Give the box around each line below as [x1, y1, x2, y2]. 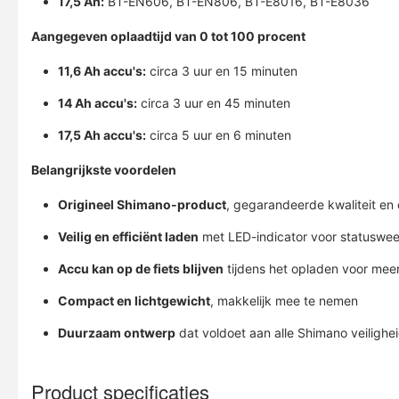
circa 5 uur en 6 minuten [146, 127, 291, 142]
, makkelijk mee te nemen [210, 293, 358, 308]
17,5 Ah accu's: [58, 127, 146, 142]
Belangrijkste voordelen [31, 162, 176, 177]
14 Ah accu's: [58, 95, 137, 110]
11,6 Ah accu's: [58, 63, 146, 78]
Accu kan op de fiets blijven [58, 261, 224, 276]
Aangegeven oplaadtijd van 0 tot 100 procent [31, 28, 305, 44]
